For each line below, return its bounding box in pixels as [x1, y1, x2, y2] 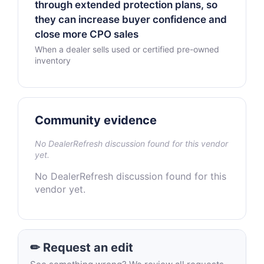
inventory [35, 55, 71, 65]
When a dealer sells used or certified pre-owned [35, 44, 219, 54]
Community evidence [35, 113, 157, 127]
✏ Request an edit [30, 240, 133, 255]
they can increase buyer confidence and [35, 14, 227, 25]
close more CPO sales [35, 28, 138, 40]
